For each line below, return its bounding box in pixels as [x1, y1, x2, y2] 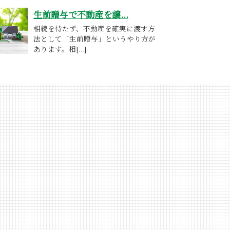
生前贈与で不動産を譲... [33, 7, 128, 21]
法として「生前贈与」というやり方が [33, 33, 156, 44]
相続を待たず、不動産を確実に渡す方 [33, 23, 155, 33]
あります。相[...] [33, 43, 87, 54]
